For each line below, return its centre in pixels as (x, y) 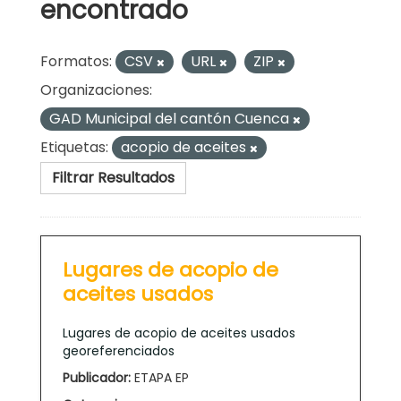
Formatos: (76, 61)
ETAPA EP (160, 377)
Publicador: (97, 377)
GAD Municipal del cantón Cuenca (171, 118)
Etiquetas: (74, 147)
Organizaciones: (96, 90)
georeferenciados (119, 350)
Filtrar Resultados (113, 177)
